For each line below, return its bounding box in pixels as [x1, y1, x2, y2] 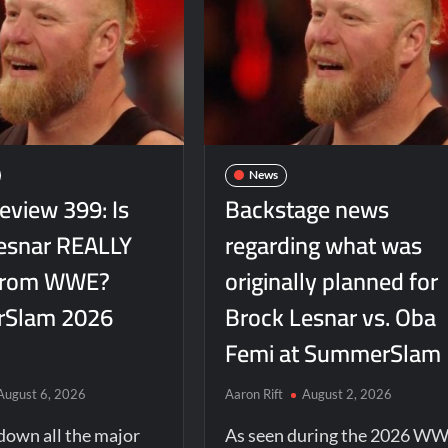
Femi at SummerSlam [224, 330, 441, 376]
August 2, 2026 [301, 385, 392, 402]
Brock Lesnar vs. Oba [224, 294, 436, 340]
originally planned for [224, 258, 438, 304]
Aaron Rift [224, 385, 283, 402]
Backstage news [224, 186, 389, 232]
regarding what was [224, 222, 422, 268]
